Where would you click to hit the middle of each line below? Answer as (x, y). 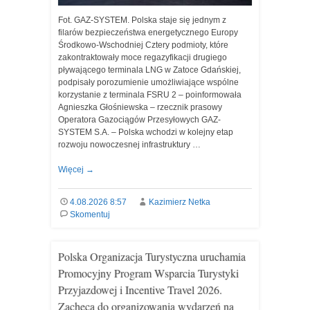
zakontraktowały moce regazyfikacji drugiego (143, 57)
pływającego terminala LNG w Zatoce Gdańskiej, (149, 70)
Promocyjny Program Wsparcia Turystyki (148, 273)
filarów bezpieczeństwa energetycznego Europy (148, 33)
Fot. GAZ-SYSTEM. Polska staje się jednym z (142, 20)
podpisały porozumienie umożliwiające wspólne (148, 82)
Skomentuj (90, 215)
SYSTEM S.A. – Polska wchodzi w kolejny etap (146, 132)
